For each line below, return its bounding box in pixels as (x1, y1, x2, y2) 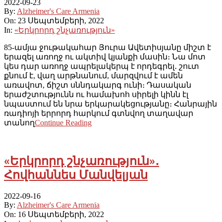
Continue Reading (35, 118, 92, 127)
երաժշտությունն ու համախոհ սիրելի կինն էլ (4, 90, 188, 99)
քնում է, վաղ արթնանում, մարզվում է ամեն (4, 71, 183, 80)
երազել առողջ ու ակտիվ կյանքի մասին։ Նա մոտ (4, 52, 206, 61)
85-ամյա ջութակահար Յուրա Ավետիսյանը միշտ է (4, 43, 211, 52)
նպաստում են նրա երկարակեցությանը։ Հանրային (4, 99, 217, 108)
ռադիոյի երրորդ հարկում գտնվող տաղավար (4, 109, 193, 117)
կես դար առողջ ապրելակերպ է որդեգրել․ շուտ (4, 61, 199, 70)
